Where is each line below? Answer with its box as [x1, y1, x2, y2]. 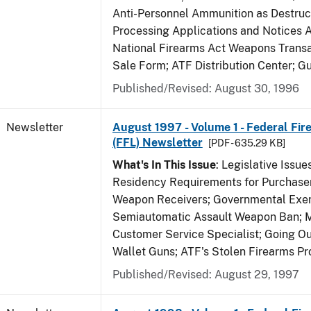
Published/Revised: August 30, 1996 [112, 82, 299, 95]
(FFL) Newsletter [112, 136, 203, 149]
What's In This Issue [112, 158, 216, 171]
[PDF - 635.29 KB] [208, 137, 285, 149]
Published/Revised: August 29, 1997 [112, 268, 299, 281]
